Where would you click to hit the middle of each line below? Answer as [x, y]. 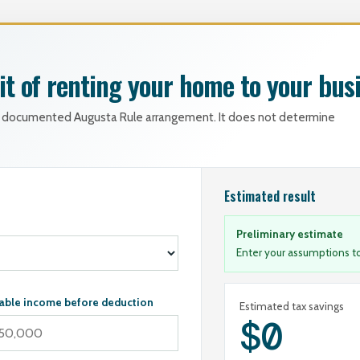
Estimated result [270, 196]
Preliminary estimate [289, 234]
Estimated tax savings [291, 306]
